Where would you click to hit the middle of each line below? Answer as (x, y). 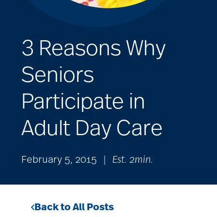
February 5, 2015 (59, 160)
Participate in (83, 102)
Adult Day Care (92, 128)
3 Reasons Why (93, 48)
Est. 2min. (133, 160)
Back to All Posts (74, 208)
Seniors (58, 75)
